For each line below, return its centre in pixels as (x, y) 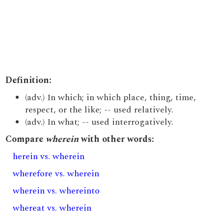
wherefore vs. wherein (56, 174)
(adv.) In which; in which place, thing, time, (111, 97)
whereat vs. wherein (52, 208)
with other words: (117, 139)
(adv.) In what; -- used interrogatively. (99, 122)
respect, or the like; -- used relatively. (99, 110)
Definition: (29, 80)
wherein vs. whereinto (56, 191)
